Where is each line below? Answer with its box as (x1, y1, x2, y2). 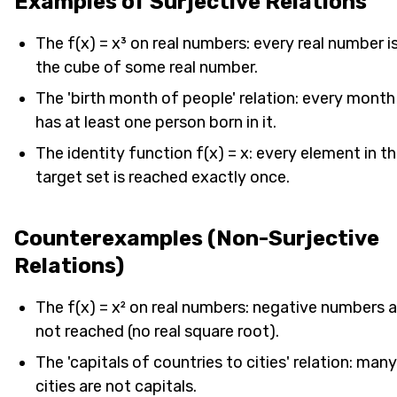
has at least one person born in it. (35, 112, 276, 132)
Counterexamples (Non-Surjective (14, 225, 379, 251)
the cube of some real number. (35, 57, 258, 77)
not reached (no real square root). (35, 321, 279, 341)
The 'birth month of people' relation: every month (35, 88, 395, 108)
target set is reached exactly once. (35, 167, 290, 187)
